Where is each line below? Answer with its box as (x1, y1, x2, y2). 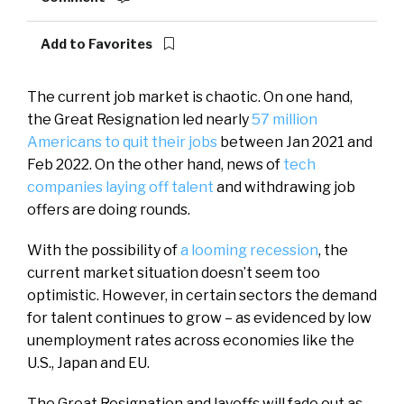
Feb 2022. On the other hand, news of (27, 155, 283, 173)
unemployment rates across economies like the (27, 331, 354, 349)
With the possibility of (27, 241, 180, 259)
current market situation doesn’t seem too (27, 263, 320, 281)
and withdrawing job (214, 178, 355, 196)
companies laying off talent (27, 178, 214, 196)
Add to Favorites (41, 35, 155, 52)
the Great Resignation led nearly (27, 110, 252, 128)
